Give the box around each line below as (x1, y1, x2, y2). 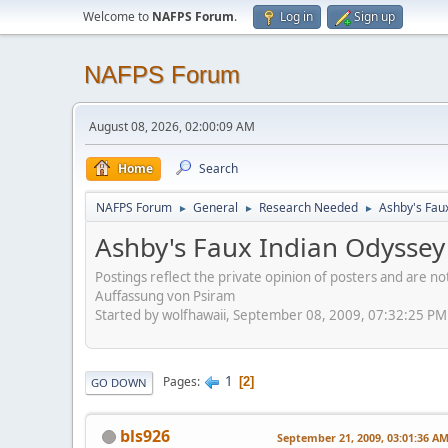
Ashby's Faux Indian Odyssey (95, 229, 445, 265)
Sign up (354, 8, 395, 25)
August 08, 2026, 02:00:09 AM (89, 118, 255, 135)
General (193, 199, 238, 216)
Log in (280, 8, 313, 25)
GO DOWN (91, 374, 147, 390)
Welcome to (83, 8, 152, 25)
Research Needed (259, 199, 358, 216)
